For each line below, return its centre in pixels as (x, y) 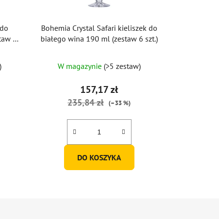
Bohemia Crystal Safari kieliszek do (99, 28)
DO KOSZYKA (99, 158)
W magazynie (80, 66)
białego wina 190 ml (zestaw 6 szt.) (99, 39)
